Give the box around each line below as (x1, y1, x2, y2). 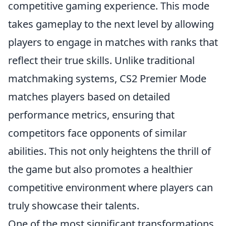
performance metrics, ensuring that (8, 108, 175, 122)
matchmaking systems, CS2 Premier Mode (8, 72, 206, 85)
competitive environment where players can (8, 181, 213, 194)
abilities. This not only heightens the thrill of (8, 144, 211, 158)
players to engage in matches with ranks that (8, 35, 218, 49)
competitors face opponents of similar (8, 126, 187, 140)
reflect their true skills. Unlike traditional (8, 53, 195, 67)
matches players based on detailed (8, 90, 170, 103)
